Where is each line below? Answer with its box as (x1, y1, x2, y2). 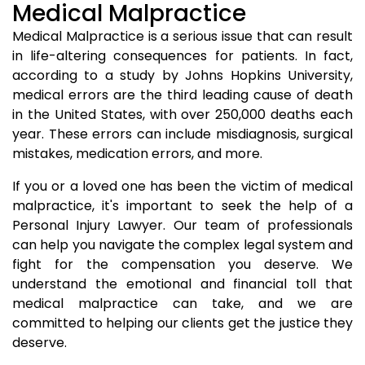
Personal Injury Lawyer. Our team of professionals (12, 216, 353, 235)
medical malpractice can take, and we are (12, 294, 353, 313)
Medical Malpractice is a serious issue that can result (12, 27, 353, 46)
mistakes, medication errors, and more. (12, 144, 262, 163)
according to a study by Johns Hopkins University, (12, 66, 353, 85)
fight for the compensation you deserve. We (12, 255, 353, 274)
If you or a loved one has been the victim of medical (12, 177, 353, 196)
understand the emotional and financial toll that (12, 275, 353, 293)
